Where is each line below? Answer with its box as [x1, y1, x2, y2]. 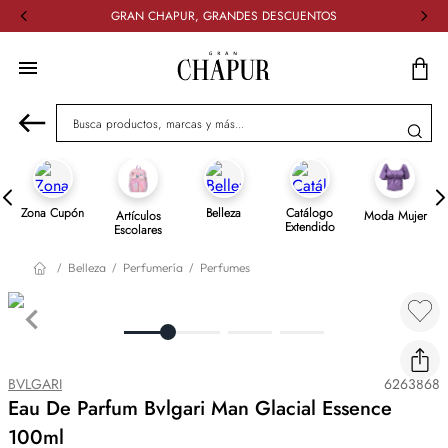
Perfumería [123, 260, 183, 276]
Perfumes [200, 260, 250, 276]
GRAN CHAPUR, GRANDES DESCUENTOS [111, 7, 337, 25]
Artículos [115, 207, 161, 225]
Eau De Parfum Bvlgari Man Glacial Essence [8, 394, 392, 423]
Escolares [114, 221, 163, 239]
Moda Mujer [363, 207, 427, 225]
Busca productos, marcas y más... [55, 101, 281, 124]
